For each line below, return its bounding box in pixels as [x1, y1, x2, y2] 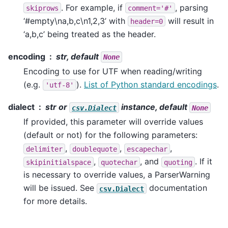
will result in [165, 15, 214, 26]
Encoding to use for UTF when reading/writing [23, 66, 202, 76]
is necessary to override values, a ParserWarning [23, 169, 210, 180]
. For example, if [61, 2, 125, 13]
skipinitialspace [26, 158, 91, 166]
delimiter [26, 145, 63, 153]
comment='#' [128, 4, 173, 12]
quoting [164, 158, 192, 166]
